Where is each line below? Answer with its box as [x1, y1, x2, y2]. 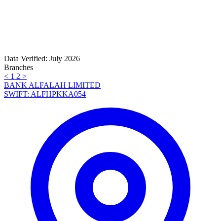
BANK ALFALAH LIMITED [4, 81, 101, 90]
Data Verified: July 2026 [4, 54, 80, 63]
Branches [4, 63, 33, 72]
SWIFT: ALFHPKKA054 [4, 90, 86, 99]
